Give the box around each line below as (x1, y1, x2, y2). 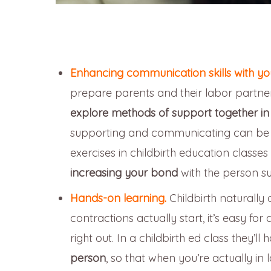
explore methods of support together (70, 105, 258, 120)
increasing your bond (70, 165, 178, 180)
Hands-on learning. (70, 191, 166, 205)
